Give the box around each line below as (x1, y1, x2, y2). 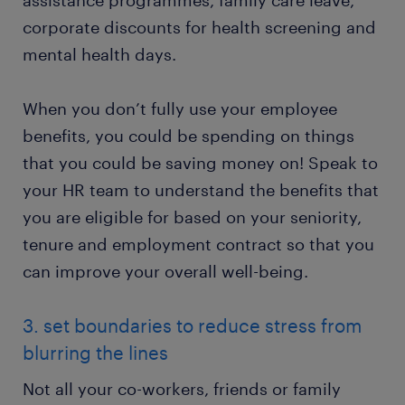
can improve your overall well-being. (23, 261, 308, 282)
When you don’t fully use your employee (23, 99, 337, 119)
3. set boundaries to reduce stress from (23, 315, 362, 337)
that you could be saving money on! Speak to (23, 153, 378, 174)
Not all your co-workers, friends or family (23, 379, 341, 400)
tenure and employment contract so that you (23, 234, 374, 255)
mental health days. (23, 44, 176, 65)
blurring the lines (23, 342, 168, 364)
